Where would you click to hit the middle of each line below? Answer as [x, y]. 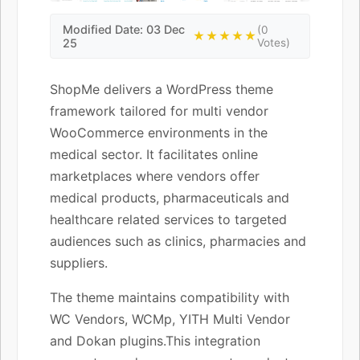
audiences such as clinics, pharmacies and [178, 241]
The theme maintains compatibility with [170, 297]
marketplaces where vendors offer [155, 176]
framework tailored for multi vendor [159, 110]
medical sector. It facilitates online [154, 154]
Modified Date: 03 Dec [124, 29]
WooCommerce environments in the [159, 132]
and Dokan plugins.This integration [155, 340]
